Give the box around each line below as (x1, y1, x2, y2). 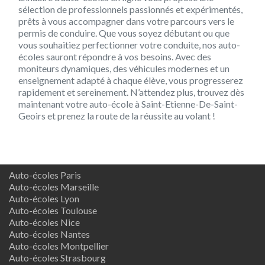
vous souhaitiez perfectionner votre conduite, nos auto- (18, 38, 240, 50)
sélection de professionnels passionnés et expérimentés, (18, 3, 243, 15)
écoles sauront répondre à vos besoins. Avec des (18, 50, 211, 62)
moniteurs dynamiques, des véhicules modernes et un (18, 62, 230, 74)
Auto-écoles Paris (9, 169, 81, 180)
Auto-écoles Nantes (9, 228, 90, 240)
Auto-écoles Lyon (9, 192, 79, 204)
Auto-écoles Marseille (9, 180, 99, 192)
